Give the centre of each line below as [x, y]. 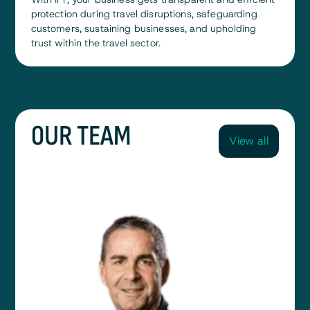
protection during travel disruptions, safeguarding [144, 14]
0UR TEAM [81, 136]
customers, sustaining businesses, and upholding [144, 29]
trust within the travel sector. [95, 43]
